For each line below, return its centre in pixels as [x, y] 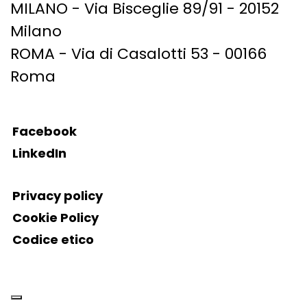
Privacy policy [58, 196]
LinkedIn [39, 153]
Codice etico [53, 240]
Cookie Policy [56, 218]
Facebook [45, 132]
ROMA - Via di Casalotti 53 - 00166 [138, 54]
